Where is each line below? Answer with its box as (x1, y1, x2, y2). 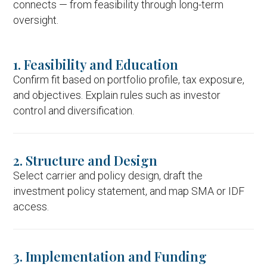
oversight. (13, 14, 59, 26)
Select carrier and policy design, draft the (13, 169, 203, 182)
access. (13, 200, 49, 213)
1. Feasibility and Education (13, 55, 179, 73)
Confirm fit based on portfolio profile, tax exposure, (13, 73, 245, 86)
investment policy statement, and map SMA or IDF (13, 185, 245, 197)
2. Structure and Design (13, 151, 158, 169)
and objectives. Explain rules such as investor (13, 89, 221, 101)
